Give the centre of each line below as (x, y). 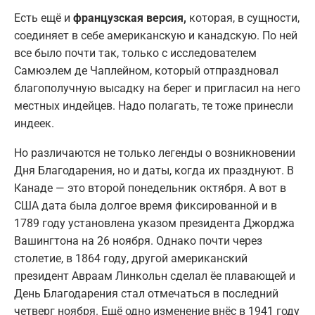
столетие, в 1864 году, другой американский (131, 258)
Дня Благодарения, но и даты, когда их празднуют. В (154, 170)
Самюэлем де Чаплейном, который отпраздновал (146, 70)
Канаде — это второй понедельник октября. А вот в (150, 188)
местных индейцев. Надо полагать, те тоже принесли (154, 105)
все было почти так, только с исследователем (135, 53)
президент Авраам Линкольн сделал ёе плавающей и (155, 276)
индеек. (34, 123)
